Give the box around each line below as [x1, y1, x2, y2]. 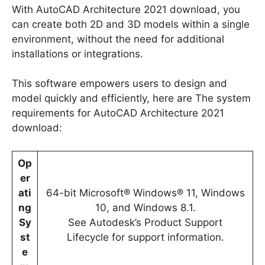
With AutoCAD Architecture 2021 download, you [12, 3, 240, 15]
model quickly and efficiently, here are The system [12, 92, 251, 105]
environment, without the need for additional [12, 33, 224, 45]
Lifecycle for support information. [66, 231, 224, 243]
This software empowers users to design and [12, 77, 227, 90]
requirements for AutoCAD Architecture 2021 [12, 107, 224, 119]
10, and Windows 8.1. [95, 201, 196, 214]
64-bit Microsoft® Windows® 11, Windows [46, 186, 245, 199]
